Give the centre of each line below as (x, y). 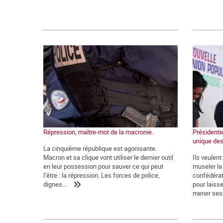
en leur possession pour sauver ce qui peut (103, 167)
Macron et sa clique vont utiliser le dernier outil (108, 158)
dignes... (55, 184)
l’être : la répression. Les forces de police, (102, 175)
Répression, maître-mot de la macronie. (98, 132)
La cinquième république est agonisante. (100, 149)
